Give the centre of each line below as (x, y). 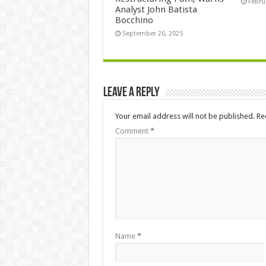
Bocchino (134, 20)
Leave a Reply (131, 93)
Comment (132, 131)
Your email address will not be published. (185, 116)
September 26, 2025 (152, 34)
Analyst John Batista (156, 10)
